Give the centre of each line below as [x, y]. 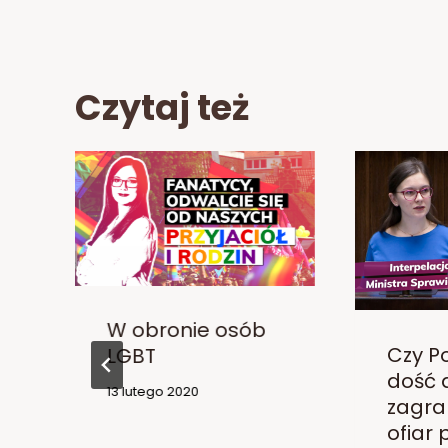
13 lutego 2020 [153, 392]
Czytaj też [162, 107]
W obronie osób [186, 330]
